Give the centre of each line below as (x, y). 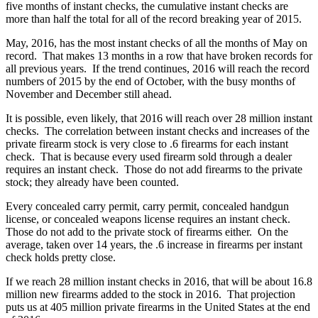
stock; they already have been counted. (92, 182)
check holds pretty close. (61, 257)
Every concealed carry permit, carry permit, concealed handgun (147, 206)
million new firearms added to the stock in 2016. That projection (150, 294)
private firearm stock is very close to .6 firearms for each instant (147, 143)
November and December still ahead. (89, 94)
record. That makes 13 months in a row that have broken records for (159, 55)
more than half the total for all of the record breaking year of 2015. (154, 18)
